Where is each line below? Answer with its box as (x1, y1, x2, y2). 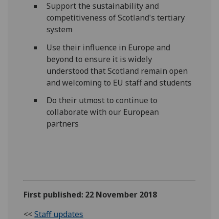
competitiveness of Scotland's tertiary (46, 12, 185, 23)
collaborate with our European (46, 107, 159, 118)
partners (46, 118, 79, 130)
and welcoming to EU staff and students (46, 77, 192, 88)
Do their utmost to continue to (46, 95, 157, 106)
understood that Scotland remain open (46, 65, 188, 76)
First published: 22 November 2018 (23, 189, 157, 200)
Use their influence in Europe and (46, 42, 170, 53)
